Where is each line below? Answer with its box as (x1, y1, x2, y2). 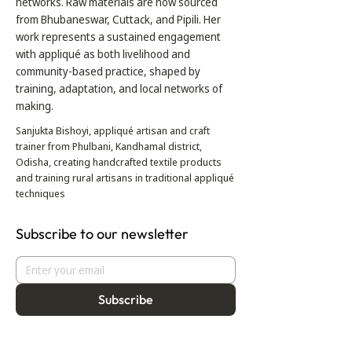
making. (16, 98, 53, 113)
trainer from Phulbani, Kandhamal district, (16, 139, 202, 153)
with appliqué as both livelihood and (16, 46, 190, 61)
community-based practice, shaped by (16, 64, 200, 79)
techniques (16, 186, 65, 200)
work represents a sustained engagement (16, 29, 221, 44)
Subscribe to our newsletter (16, 225, 189, 243)
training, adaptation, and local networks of (16, 81, 222, 96)
